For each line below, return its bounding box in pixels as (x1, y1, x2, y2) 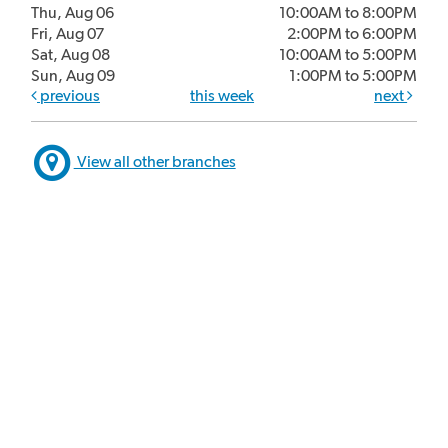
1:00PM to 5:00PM (289, 65, 417, 85)
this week (190, 85, 255, 105)
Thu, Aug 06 (31, 2, 114, 22)
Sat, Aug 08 (31, 44, 110, 64)
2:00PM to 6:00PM (287, 23, 417, 43)
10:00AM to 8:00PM (279, 2, 417, 22)
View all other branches (73, 151, 236, 171)
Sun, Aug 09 (31, 65, 115, 85)
